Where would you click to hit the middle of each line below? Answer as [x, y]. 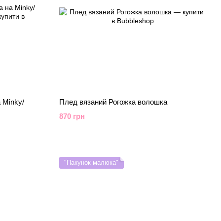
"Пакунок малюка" [91, 163]
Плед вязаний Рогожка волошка [113, 102]
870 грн [72, 116]
